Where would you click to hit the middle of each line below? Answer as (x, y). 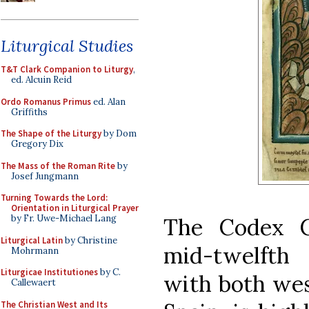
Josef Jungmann (45, 176)
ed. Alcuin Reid (41, 80)
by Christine (90, 240)
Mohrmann (35, 250)
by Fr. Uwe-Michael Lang (64, 218)
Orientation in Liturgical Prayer (75, 208)
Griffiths (29, 112)
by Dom (119, 133)
